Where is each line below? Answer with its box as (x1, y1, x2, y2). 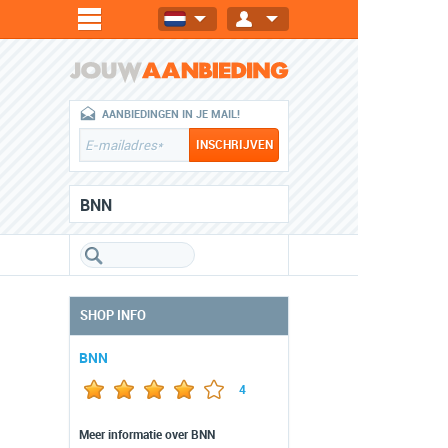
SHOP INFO (80, 308, 146, 323)
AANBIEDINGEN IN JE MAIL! (102, 108, 240, 121)
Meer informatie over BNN (79, 428, 215, 442)
